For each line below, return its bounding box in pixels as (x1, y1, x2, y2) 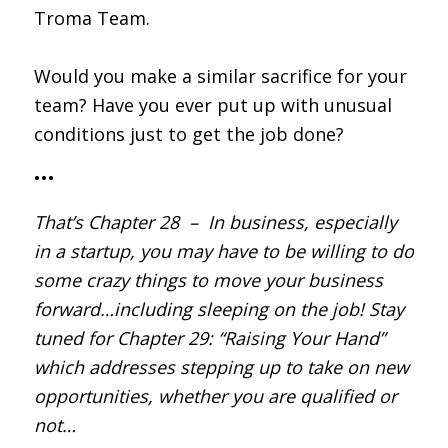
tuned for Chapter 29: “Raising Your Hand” (33, 326, 385, 351)
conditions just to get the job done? (33, 121, 344, 146)
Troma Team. (33, 5, 150, 30)
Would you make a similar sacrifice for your (33, 63, 407, 88)
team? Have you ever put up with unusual (33, 92, 392, 117)
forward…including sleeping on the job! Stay (33, 297, 404, 322)
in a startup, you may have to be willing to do (33, 239, 414, 264)
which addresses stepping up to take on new (33, 355, 409, 380)
